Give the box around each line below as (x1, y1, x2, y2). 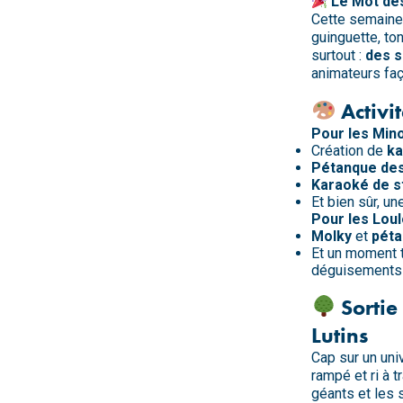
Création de (311, 141, 387, 159)
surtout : (311, 46, 365, 64)
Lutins (311, 320, 368, 349)
